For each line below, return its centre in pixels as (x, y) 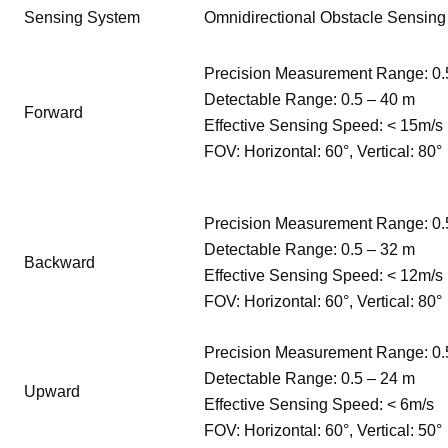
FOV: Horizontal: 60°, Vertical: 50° (323, 431)
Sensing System (82, 18)
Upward (52, 392)
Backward (60, 263)
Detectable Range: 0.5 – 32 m (310, 250)
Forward (54, 113)
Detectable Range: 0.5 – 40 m (310, 100)
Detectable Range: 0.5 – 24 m (310, 379)
